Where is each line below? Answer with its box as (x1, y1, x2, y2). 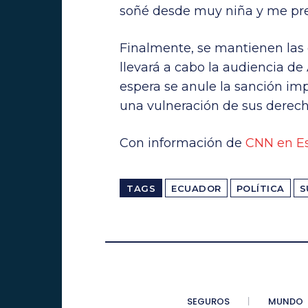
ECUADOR (171, 182, 221, 194)
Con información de (120, 135, 245, 151)
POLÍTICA (236, 182, 285, 194)
